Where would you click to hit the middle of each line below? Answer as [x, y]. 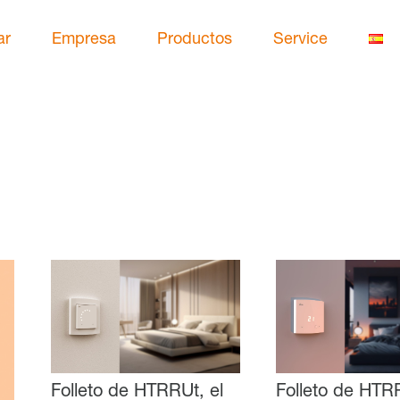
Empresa [84, 40]
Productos [195, 40]
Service [300, 40]
